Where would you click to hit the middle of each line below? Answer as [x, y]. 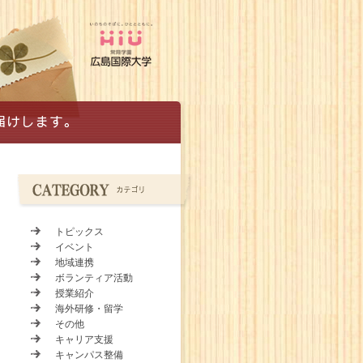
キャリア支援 [84, 340]
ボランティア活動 [94, 278]
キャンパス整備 [89, 355]
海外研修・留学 [89, 309]
